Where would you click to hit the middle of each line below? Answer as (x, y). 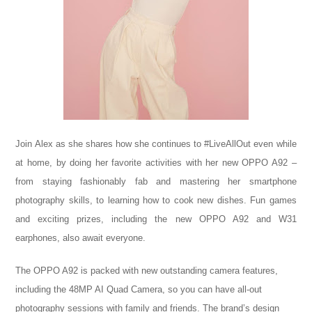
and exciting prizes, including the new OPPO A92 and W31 (156, 219)
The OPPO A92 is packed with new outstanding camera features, (147, 271)
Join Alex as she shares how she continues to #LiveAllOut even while (156, 143)
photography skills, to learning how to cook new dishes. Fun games (156, 200)
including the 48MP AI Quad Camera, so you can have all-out (139, 290)
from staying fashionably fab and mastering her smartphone (156, 181)
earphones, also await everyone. (81, 237)
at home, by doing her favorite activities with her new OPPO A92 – (156, 162)
